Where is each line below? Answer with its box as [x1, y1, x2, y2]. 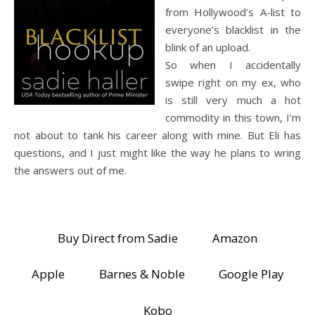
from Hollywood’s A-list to [165, 4, 301, 19]
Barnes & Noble [98, 266, 185, 283]
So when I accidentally [165, 57, 301, 72]
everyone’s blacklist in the [165, 22, 301, 37]
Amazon [212, 229, 257, 246]
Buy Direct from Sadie [58, 229, 179, 246]
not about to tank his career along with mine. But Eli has [14, 127, 301, 142]
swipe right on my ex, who [165, 75, 301, 89]
